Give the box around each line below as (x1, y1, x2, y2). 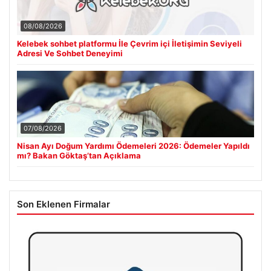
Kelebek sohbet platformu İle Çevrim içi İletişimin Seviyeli (17, 38, 242, 48)
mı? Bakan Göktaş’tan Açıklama (17, 150, 141, 160)
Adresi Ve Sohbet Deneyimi (17, 48, 123, 58)
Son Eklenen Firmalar (17, 198, 110, 210)
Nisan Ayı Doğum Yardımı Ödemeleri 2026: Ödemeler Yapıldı (17, 140, 250, 151)
